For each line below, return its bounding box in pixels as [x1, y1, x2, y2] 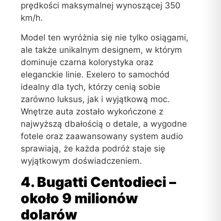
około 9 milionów [21, 190, 139, 207]
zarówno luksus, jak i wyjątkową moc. [21, 94, 170, 104]
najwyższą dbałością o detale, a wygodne [21, 118, 187, 129]
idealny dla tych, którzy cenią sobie [21, 81, 161, 92]
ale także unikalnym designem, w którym [21, 44, 183, 55]
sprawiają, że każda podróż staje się [21, 143, 166, 153]
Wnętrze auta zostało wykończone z [21, 106, 164, 116]
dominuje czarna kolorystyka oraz [21, 57, 154, 67]
